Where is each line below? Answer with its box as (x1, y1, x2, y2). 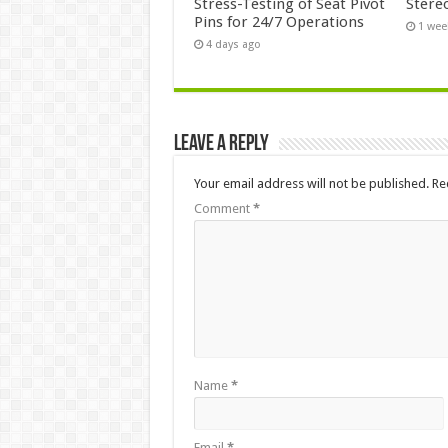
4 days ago (205, 37, 261, 51)
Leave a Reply (173, 132, 269, 156)
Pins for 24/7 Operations (193, 12, 364, 31)
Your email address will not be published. (193, 175, 429, 191)
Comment (193, 200, 253, 216)
